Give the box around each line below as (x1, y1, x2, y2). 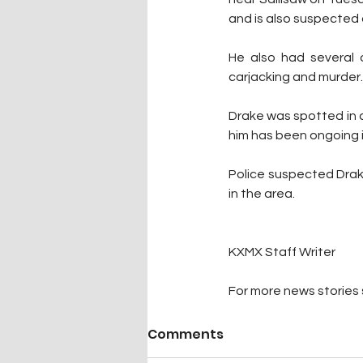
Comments (147, 325, 224, 344)
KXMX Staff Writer (228, 246, 335, 259)
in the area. (228, 187, 297, 201)
